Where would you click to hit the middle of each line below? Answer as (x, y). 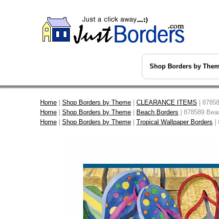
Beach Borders (157, 112)
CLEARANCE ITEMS (167, 102)
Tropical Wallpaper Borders (175, 122)
